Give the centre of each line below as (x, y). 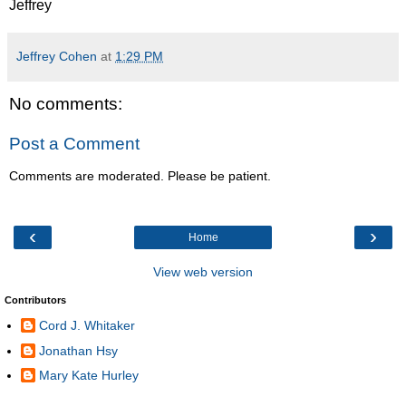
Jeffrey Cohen (57, 57)
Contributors (35, 300)
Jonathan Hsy (78, 350)
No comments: (66, 104)
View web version (203, 271)
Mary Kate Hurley (89, 375)
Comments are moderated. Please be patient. (140, 176)
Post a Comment (74, 144)
